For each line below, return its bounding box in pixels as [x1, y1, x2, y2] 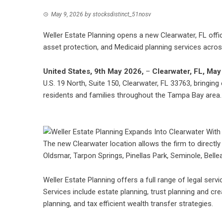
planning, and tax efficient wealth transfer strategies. [43, 199, 213, 209]
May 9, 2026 [51, 11, 83, 18]
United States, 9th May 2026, [43, 67, 146, 76]
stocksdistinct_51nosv [93, 11, 151, 18]
